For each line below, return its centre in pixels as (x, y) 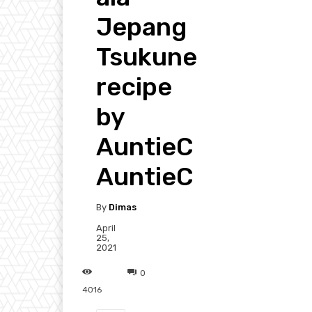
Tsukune (147, 57)
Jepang (141, 27)
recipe (134, 87)
